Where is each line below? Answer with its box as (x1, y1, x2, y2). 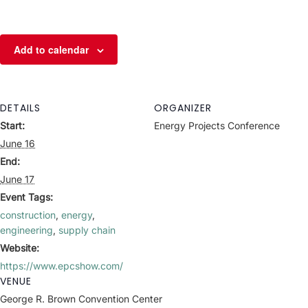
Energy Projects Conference (154, 120, 280, 131)
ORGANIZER (154, 101, 212, 115)
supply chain (58, 224, 115, 236)
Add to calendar (14, 43, 89, 56)
